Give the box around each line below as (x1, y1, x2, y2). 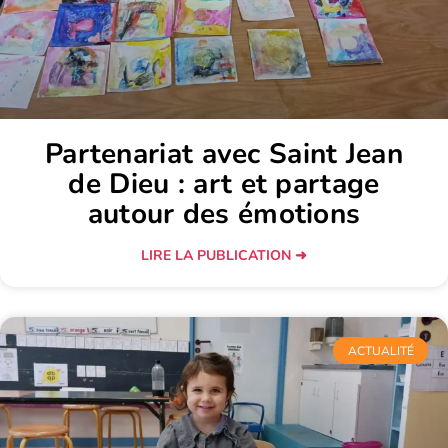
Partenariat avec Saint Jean (44, 135, 404, 174)
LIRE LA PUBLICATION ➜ (141, 246, 307, 266)
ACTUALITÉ (347, 342, 414, 359)
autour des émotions (87, 195, 361, 234)
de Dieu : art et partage (68, 165, 380, 204)
